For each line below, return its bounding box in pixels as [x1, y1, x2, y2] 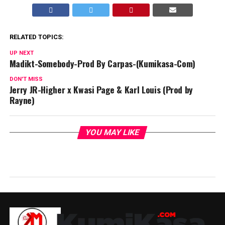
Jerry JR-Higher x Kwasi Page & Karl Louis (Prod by [9, 83, 193, 96]
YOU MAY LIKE [84, 128, 141, 137]
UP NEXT [9, 50, 34, 56]
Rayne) [9, 93, 35, 106]
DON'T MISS [9, 76, 43, 82]
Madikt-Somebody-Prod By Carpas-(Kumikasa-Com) [9, 57, 195, 70]
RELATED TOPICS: [9, 33, 64, 41]
